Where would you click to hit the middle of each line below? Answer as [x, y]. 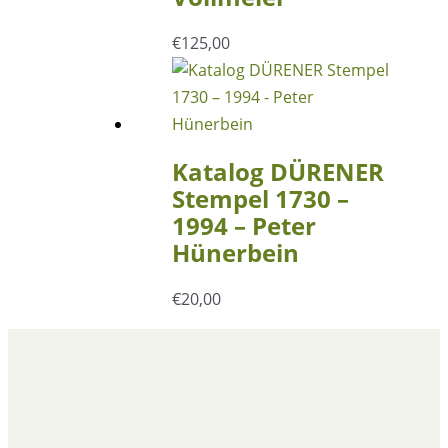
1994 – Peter [243, 226]
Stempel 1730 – [260, 199]
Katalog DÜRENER [277, 172]
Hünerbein [235, 253]
